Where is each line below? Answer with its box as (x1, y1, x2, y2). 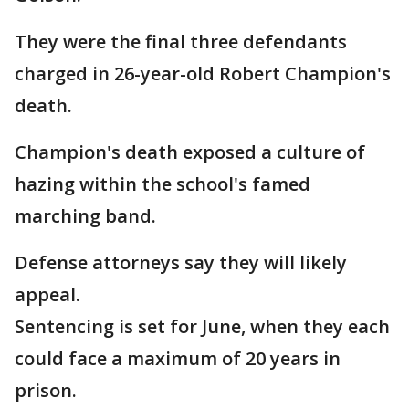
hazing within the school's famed (15, 172, 310, 197)
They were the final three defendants (15, 29, 347, 55)
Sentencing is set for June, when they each (15, 314, 390, 340)
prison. (15, 378, 77, 404)
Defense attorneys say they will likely (15, 250, 347, 276)
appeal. (15, 282, 80, 308)
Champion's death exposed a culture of (15, 140, 365, 165)
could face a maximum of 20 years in (15, 346, 341, 372)
